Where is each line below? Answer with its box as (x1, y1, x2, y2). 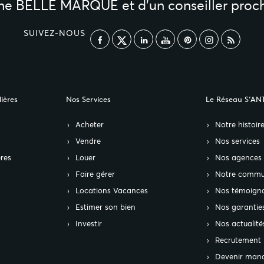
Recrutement (215, 235, 261, 245)
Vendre (75, 136, 101, 146)
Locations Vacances (75, 186, 148, 196)
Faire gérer (75, 169, 115, 179)
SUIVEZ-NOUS (24, 27, 85, 38)
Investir (75, 219, 102, 229)
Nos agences (215, 153, 262, 163)
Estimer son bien (75, 202, 136, 212)
